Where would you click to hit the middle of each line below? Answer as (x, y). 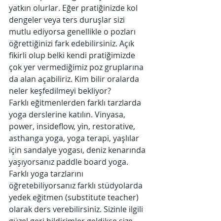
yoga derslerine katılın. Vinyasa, (68, 114)
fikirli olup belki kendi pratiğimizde (73, 55)
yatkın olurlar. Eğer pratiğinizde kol (74, 8)
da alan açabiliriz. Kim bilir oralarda (75, 79)
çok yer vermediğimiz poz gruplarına (77, 67)
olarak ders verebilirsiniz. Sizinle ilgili (77, 209)
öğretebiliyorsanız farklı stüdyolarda (77, 185)
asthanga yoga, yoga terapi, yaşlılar (75, 138)
